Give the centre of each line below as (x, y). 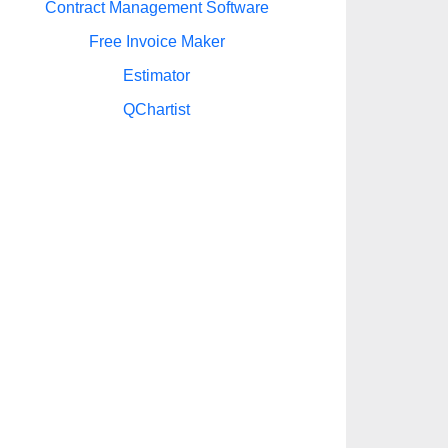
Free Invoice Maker (156, 41)
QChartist (156, 109)
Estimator (156, 75)
